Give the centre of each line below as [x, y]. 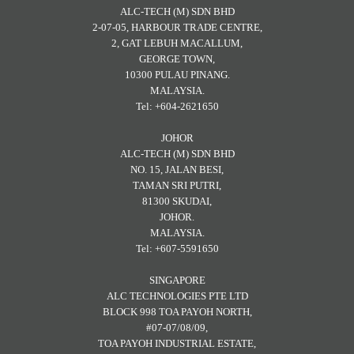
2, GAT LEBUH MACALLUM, [177, 43]
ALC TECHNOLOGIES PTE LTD [177, 296]
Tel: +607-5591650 [177, 248]
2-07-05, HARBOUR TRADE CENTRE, [177, 27]
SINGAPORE [177, 280]
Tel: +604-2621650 [177, 106]
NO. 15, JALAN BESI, [177, 169]
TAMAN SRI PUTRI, [177, 185]
